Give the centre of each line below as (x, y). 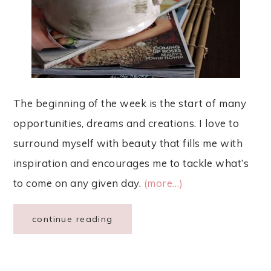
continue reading (72, 219)
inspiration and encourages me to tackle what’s (131, 163)
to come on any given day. (78, 183)
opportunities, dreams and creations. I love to (126, 123)
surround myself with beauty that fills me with (128, 143)
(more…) (163, 183)
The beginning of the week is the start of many (130, 103)
